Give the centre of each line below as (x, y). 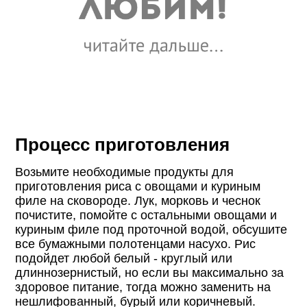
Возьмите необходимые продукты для (125, 172)
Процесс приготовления (123, 145)
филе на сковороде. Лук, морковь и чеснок (138, 201)
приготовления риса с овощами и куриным (138, 187)
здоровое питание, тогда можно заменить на (143, 287)
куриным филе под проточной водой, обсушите (151, 230)
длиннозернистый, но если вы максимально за (150, 273)
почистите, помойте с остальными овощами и (146, 216)
